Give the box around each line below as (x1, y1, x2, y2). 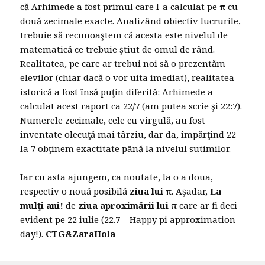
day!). (20, 228, 46, 240)
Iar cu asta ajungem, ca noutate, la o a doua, (20, 171, 214, 183)
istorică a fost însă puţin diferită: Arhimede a (20, 86, 214, 98)
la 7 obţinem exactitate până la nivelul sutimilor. (20, 143, 231, 155)
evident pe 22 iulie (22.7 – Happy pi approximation (20, 214, 236, 226)
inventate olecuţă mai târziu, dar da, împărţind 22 (20, 128, 237, 141)
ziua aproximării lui (78, 199, 169, 212)
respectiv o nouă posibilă (20, 185, 130, 198)
